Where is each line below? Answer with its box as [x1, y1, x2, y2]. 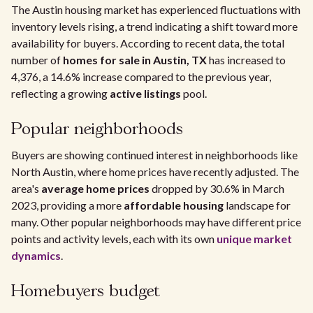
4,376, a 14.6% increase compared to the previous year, [11, 70, 271, 83]
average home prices [41, 182, 150, 195]
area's [11, 182, 41, 195]
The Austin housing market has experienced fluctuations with [11, 3, 300, 16]
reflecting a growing [11, 87, 110, 100]
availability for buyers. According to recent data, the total [11, 36, 284, 50]
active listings [110, 87, 181, 100]
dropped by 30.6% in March [150, 182, 284, 195]
